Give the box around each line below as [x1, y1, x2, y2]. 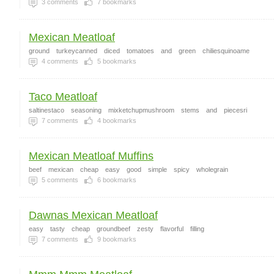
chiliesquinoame [202, 47, 250, 54]
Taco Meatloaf [29, 91, 97, 103]
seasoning [71, 106, 102, 114]
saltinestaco [29, 106, 64, 114]
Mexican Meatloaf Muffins [29, 150, 154, 162]
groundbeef [97, 225, 130, 232]
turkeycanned [56, 47, 97, 54]
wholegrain [196, 166, 228, 173]
